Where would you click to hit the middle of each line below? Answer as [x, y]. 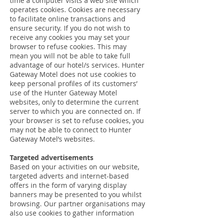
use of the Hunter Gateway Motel [64, 93]
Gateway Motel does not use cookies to [73, 74]
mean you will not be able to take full [70, 56]
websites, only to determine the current [74, 102]
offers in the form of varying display [68, 185]
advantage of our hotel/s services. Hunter [77, 65]
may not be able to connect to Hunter [71, 130]
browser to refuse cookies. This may [68, 46]
